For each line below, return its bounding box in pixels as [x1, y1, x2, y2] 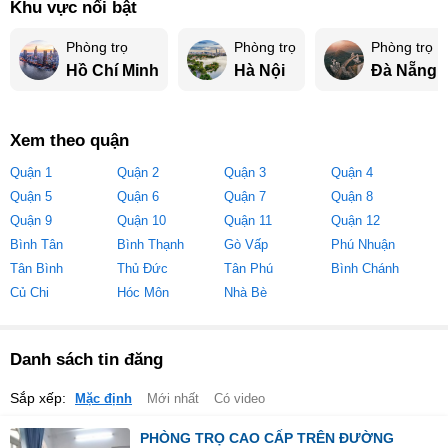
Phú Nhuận [331, 238, 395, 252]
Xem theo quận [10, 131, 129, 150]
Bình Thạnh [117, 238, 184, 252]
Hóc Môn [117, 286, 169, 300]
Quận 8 [331, 190, 373, 204]
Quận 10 [117, 214, 166, 228]
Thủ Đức [117, 262, 168, 276]
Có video [214, 392, 265, 406]
